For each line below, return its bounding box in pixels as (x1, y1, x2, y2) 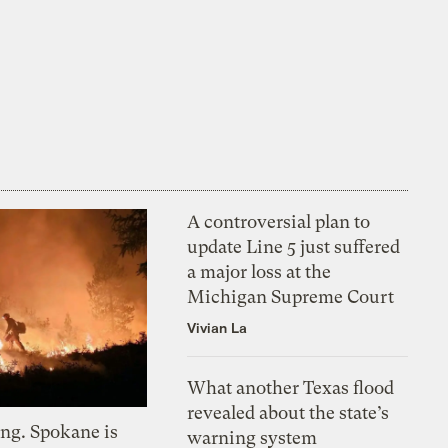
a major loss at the (187, 261, 332, 283)
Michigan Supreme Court (187, 286, 395, 308)
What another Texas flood (187, 377, 395, 399)
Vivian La (187, 319, 248, 337)
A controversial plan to (187, 211, 371, 233)
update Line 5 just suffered (187, 236, 401, 258)
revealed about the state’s (187, 402, 390, 424)
